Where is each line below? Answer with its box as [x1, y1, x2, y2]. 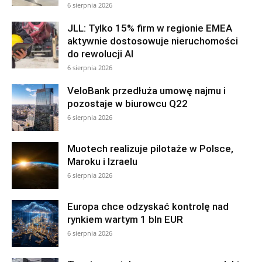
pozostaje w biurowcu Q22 [67, 98, 188, 110]
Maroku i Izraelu [67, 156, 137, 168]
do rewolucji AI [67, 48, 133, 60]
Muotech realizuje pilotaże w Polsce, [67, 143, 233, 155]
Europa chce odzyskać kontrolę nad [67, 201, 229, 213]
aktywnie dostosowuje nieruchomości [67, 35, 238, 47]
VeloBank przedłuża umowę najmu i [67, 85, 226, 97]
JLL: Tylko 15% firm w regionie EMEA [67, 22, 232, 35]
